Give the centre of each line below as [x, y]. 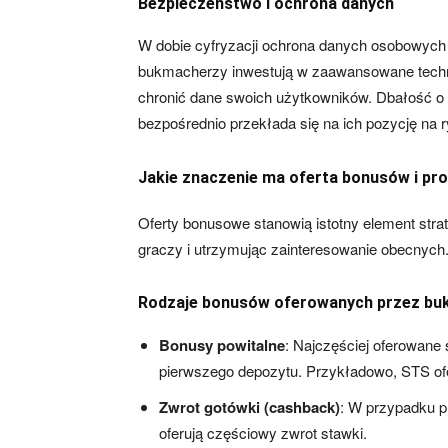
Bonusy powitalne [222, 345]
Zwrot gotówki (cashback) [249, 407]
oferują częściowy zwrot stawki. [263, 432]
